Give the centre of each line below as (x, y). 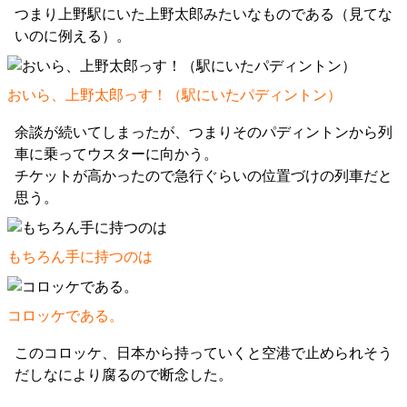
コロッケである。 (65, 316)
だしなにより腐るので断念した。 (124, 375)
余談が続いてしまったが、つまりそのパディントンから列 (203, 132)
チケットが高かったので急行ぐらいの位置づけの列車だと (203, 176)
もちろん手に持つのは (80, 257)
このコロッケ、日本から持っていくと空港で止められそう (203, 353)
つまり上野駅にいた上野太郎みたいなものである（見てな (203, 14)
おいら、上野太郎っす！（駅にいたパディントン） (174, 95)
